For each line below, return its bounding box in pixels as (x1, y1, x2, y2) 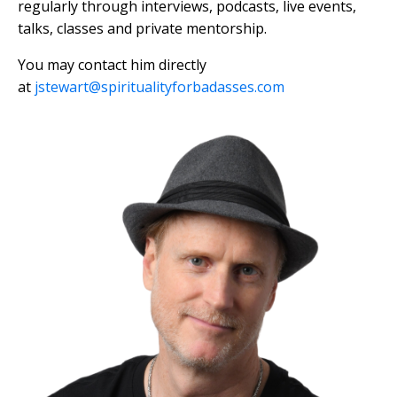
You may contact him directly (18, 55, 206, 75)
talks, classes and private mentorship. (18, 19, 267, 39)
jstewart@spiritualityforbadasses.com (35, 77, 284, 97)
